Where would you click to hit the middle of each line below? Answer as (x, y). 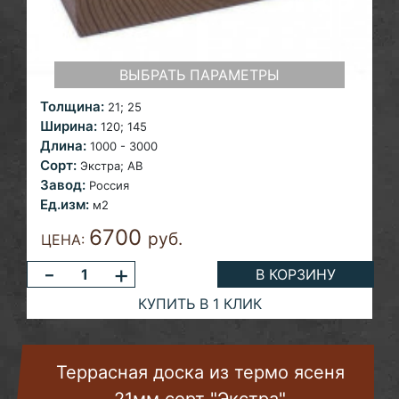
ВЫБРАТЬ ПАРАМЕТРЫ (199, 75)
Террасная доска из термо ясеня (200, 373)
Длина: (63, 146)
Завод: (63, 185)
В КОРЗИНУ (296, 275)
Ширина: (69, 126)
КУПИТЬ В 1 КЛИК (199, 303)
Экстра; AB (111, 166)
